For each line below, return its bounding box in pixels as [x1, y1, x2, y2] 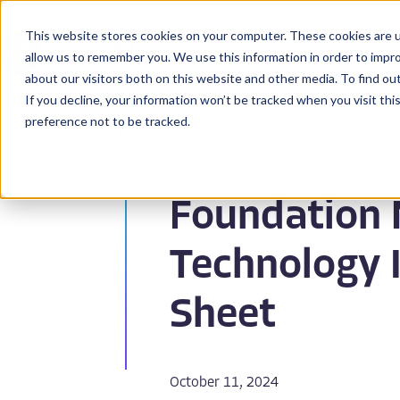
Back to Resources [179, 143, 312, 161]
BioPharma [308, 46, 386, 62]
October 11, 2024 [170, 375, 279, 390]
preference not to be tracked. [25, 113, 190, 129]
